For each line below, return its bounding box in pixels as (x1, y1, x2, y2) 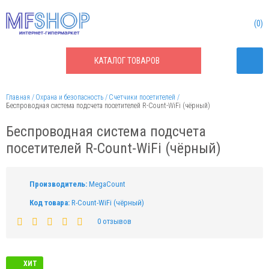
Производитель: (29, 180, 87, 189)
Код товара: (29, 198, 70, 207)
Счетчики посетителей (109, 93, 175, 101)
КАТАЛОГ (94, 56, 127, 65)
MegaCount (89, 180, 125, 189)
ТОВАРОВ (127, 56, 160, 65)
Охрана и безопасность (35, 93, 103, 101)
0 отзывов (97, 217, 131, 226)
